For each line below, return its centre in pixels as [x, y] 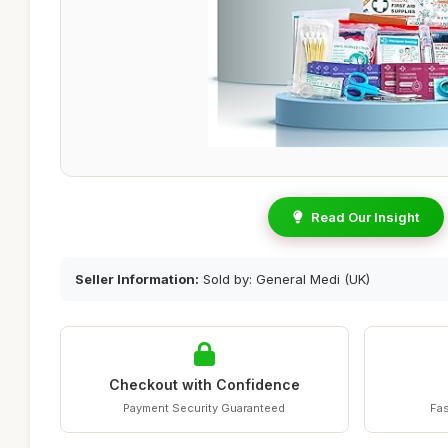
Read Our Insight [365, 217]
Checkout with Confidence [204, 384]
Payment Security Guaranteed [204, 408]
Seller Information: [137, 279]
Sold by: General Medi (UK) [284, 279]
